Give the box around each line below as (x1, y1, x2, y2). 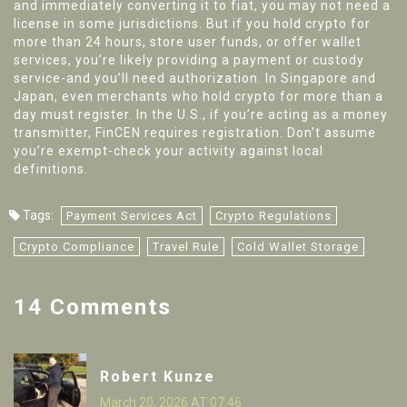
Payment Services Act (66, 209, 197, 223)
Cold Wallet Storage (237, 240, 359, 254)
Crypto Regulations (215, 209, 332, 223)
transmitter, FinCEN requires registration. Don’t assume (14, 125, 376, 141)
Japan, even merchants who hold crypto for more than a (14, 89, 383, 104)
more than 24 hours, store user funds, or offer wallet (14, 35, 362, 50)
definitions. (14, 162, 88, 177)
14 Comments (14, 294, 172, 321)
